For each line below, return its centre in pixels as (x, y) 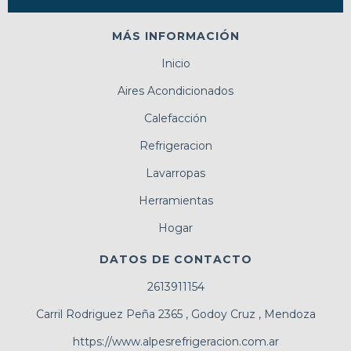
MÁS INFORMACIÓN (175, 36)
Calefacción (175, 118)
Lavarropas (175, 173)
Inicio (175, 63)
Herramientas (175, 200)
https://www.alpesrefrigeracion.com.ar (175, 341)
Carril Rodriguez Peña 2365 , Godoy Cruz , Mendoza (175, 314)
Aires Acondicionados (175, 90)
